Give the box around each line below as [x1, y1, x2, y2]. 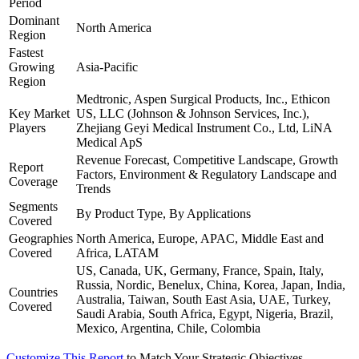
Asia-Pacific [76, 60, 138, 75]
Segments [9, 200, 58, 214]
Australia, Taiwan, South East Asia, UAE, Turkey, [76, 292, 331, 307]
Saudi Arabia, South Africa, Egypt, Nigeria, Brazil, [76, 307, 333, 321]
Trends [76, 182, 111, 196]
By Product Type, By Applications [76, 207, 251, 221]
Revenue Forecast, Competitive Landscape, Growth [76, 153, 338, 167]
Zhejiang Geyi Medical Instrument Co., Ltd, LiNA [76, 121, 332, 135]
